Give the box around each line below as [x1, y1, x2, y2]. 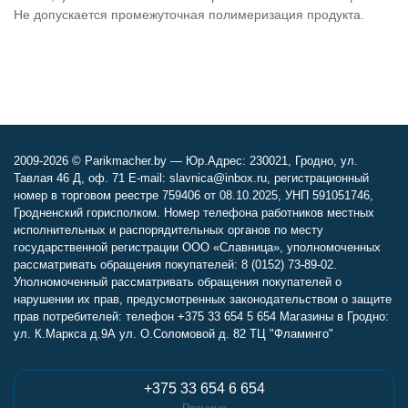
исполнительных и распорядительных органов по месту [14, 223, 323, 237]
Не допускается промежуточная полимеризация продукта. [14, 7, 364, 22]
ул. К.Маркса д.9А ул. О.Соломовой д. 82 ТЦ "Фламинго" [14, 327, 333, 341]
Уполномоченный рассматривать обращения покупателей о [14, 275, 342, 289]
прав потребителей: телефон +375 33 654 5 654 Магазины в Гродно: [14, 310, 389, 323]
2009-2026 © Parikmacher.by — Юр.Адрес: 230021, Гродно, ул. [14, 154, 358, 168]
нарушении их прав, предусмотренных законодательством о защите [14, 292, 392, 306]
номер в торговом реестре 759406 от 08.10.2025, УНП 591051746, [14, 189, 373, 202]
